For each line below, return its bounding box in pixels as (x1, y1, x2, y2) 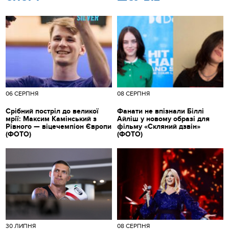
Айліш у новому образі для (117, 114, 210, 124)
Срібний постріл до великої (6, 107, 99, 116)
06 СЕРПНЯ (6, 90, 39, 98)
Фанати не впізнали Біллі (117, 107, 204, 116)
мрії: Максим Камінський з (6, 114, 97, 124)
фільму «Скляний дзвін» (117, 122, 200, 131)
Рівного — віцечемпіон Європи (6, 122, 112, 131)
